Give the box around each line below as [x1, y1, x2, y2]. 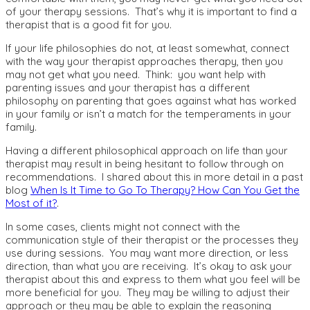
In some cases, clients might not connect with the [6, 220, 240, 234]
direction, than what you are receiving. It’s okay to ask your [6, 259, 292, 273]
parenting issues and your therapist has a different [6, 81, 250, 95]
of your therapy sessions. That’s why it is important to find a [6, 5, 297, 19]
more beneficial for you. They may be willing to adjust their [6, 286, 290, 300]
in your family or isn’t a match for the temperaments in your [6, 107, 291, 121]
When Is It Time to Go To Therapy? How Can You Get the [30, 183, 300, 197]
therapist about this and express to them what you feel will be [6, 273, 300, 286]
